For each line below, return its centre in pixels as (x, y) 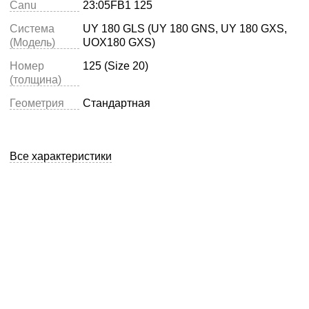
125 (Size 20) (116, 66)
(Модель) (32, 42)
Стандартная (117, 103)
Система (32, 29)
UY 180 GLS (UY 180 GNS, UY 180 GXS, (185, 29)
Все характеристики (61, 156)
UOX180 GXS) (119, 42)
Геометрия (37, 103)
